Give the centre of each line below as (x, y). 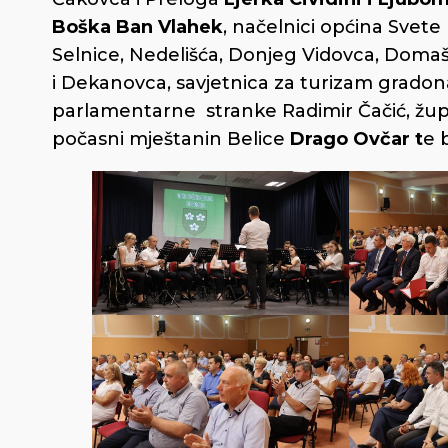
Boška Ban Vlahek (137, 26)
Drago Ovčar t (356, 138)
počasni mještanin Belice (171, 138)
